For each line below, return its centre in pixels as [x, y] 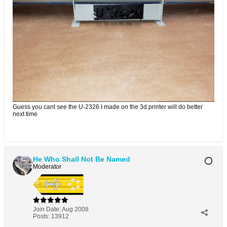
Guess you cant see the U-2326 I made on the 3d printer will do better [108, 107]
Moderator [47, 166]
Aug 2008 [75, 209]
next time [25, 114]
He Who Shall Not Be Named [82, 159]
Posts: [41, 216]
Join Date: [47, 209]
